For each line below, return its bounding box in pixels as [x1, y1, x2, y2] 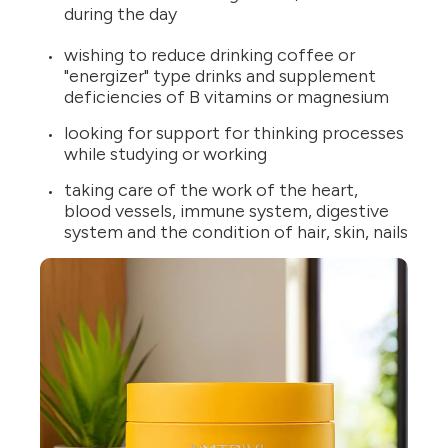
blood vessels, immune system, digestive [64, 200, 389, 223]
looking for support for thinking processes [64, 122, 404, 145]
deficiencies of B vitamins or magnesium [64, 86, 389, 109]
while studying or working [64, 143, 267, 166]
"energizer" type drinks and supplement [64, 65, 376, 88]
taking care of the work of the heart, [64, 179, 358, 202]
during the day [64, 3, 181, 26]
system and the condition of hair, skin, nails [64, 221, 408, 244]
